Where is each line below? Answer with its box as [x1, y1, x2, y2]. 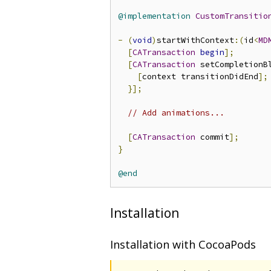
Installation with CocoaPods [110, 237, 256, 252]
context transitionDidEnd [142, 71, 258, 82]
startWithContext [157, 34, 234, 45]
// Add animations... [128, 107, 224, 118]
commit [195, 131, 229, 142]
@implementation [118, 10, 191, 21]
